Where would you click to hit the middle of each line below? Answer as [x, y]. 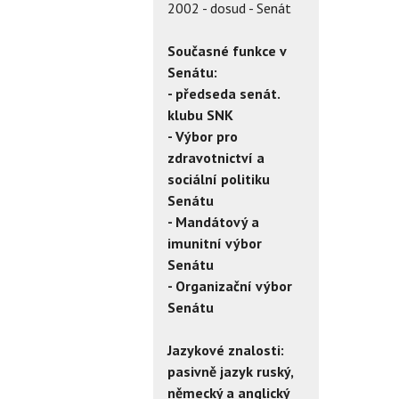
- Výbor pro [203, 136]
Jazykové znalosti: [226, 350]
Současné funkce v [227, 50]
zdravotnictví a [216, 157]
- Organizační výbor [230, 285]
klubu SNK [200, 114]
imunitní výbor [215, 243]
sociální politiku [219, 179]
